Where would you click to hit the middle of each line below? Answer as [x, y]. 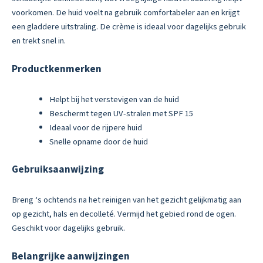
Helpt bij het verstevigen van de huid [114, 99]
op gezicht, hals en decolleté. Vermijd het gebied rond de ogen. [124, 214]
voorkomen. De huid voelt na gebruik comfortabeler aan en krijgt [126, 13]
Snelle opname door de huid [98, 141]
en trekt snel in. [39, 41]
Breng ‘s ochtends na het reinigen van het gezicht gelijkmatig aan [127, 200]
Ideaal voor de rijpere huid [95, 127]
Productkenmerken [57, 69]
